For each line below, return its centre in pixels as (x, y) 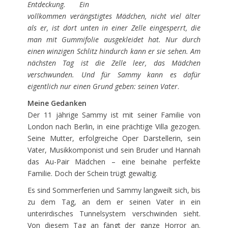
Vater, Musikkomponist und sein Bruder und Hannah (114, 150)
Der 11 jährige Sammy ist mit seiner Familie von (114, 115)
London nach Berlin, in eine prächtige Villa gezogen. (114, 126)
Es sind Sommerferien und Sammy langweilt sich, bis (114, 190)
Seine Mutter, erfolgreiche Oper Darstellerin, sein (114, 138)
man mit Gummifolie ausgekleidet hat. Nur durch (114, 39)
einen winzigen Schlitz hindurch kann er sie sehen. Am (114, 51)
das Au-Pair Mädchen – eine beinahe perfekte (114, 161)
